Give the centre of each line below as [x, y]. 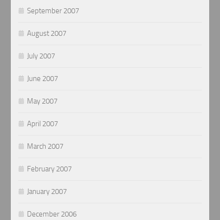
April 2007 [43, 124]
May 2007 [42, 101]
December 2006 [52, 214]
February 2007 [50, 169]
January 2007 [47, 191]
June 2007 [43, 78]
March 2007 [45, 146]
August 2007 [47, 33]
